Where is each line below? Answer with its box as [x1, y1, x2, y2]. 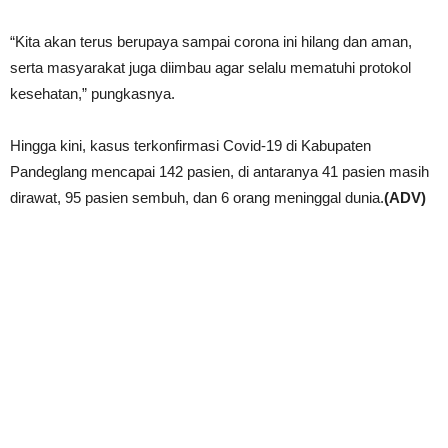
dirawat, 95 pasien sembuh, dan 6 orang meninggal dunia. [10, 189, 384, 206]
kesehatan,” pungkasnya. [10, 85, 175, 102]
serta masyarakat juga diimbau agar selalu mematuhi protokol [10, 59, 411, 76]
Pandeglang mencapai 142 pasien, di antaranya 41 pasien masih [10, 163, 429, 180]
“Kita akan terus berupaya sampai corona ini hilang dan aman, [10, 33, 412, 50]
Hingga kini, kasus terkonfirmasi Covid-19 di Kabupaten [10, 137, 371, 154]
